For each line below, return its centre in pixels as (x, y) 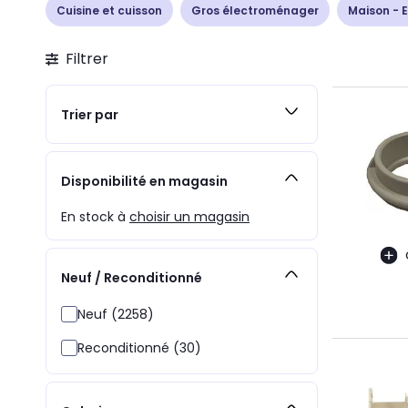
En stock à (95, 217)
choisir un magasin (189, 217)
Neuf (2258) (116, 314)
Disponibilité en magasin (144, 181)
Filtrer (87, 59)
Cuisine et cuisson (109, 10)
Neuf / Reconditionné (132, 277)
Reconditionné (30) (139, 348)
